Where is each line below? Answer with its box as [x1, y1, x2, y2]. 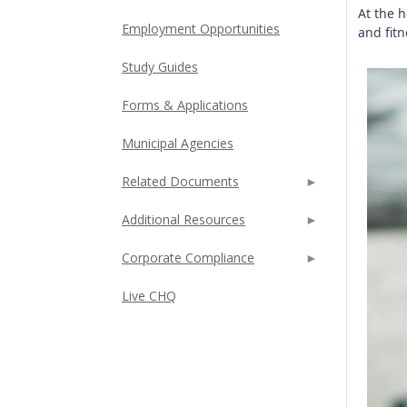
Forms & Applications [122, 96, 248, 114]
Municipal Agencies [122, 134, 233, 152]
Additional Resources [122, 211, 245, 228]
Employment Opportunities [122, 20, 280, 37]
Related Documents [122, 173, 239, 190]
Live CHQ [122, 287, 176, 304]
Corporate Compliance [122, 249, 254, 266]
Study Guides [122, 58, 198, 75]
